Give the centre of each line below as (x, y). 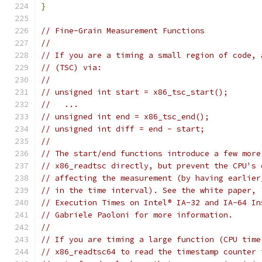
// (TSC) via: (71, 68)
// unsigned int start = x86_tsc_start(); (135, 92)
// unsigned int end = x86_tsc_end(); (125, 117)
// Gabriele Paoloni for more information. (137, 215)
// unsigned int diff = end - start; (123, 129)
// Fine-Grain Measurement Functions (123, 31)
